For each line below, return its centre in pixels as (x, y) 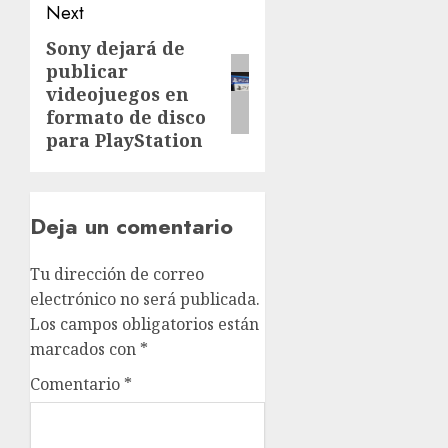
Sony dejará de (115, 47)
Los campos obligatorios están (144, 323)
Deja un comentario (131, 225)
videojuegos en (117, 93)
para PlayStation (124, 139)
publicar (87, 70)
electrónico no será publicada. (145, 298)
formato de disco (126, 116)
